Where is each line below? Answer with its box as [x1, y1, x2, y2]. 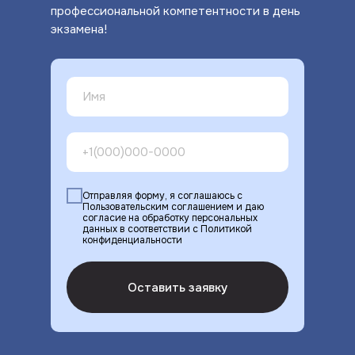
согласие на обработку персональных [82, 212, 258, 225]
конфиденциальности [82, 234, 182, 247]
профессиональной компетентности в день [51, 3, 300, 20]
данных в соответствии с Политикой [82, 223, 252, 236]
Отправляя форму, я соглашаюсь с [82, 189, 242, 203]
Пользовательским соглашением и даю [82, 200, 264, 214]
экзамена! [51, 21, 107, 38]
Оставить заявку [128, 279, 227, 296]
